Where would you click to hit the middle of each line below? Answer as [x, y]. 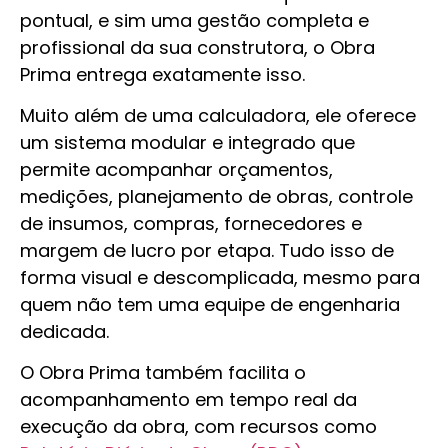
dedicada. [64, 332]
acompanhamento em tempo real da [188, 400]
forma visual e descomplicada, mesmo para [220, 278]
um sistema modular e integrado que [187, 143]
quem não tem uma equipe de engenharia [210, 305]
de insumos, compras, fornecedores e [191, 224]
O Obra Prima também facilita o [163, 373]
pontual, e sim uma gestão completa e [194, 20]
